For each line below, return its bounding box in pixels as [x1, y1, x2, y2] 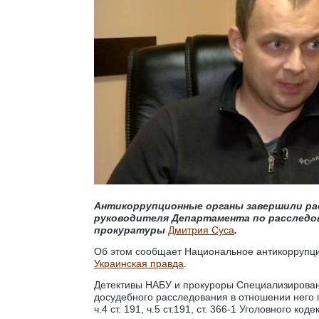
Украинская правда [94, 257, 184, 269]
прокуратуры [94, 224, 168, 236]
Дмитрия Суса [168, 224, 234, 236]
